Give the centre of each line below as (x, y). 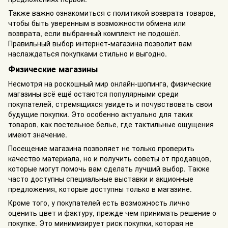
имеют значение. (38, 134)
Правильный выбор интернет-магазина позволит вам (100, 44)
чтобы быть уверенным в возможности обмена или (97, 23)
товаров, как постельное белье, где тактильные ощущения (111, 124)
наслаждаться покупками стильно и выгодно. (88, 54)
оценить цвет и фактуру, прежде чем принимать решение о (112, 212)
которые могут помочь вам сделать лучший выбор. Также (109, 168)
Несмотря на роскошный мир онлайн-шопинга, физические (110, 83)
